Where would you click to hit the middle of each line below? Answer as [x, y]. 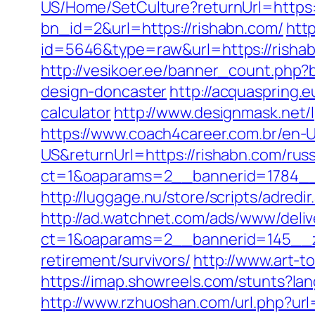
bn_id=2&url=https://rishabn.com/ [162, 28]
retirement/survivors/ [116, 260]
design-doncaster [104, 91]
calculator [76, 112]
